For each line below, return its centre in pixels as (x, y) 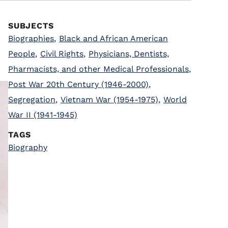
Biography (28, 147)
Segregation (32, 99)
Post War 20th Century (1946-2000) (78, 84)
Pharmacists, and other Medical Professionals (98, 69)
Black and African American (113, 38)
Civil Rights (62, 54)
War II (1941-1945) (43, 115)
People (22, 54)
